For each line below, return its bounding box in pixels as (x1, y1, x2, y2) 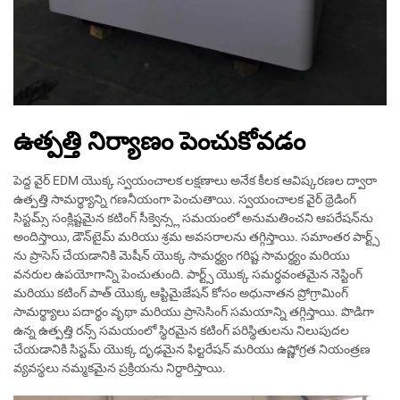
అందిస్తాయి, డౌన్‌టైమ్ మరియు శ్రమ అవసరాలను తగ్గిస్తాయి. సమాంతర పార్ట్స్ (13, 229, 379, 244)
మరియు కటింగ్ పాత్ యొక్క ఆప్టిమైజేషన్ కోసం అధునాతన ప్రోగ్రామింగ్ (13, 285, 348, 300)
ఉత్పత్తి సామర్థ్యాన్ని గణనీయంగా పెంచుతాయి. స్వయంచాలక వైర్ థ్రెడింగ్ (13, 191, 356, 206)
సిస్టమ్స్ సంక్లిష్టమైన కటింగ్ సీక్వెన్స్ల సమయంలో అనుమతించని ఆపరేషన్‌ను (13, 210, 373, 225)
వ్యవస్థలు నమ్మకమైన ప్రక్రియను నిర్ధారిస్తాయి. (13, 360, 226, 375)
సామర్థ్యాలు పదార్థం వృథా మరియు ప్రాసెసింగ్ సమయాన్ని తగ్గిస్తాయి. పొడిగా (13, 304, 374, 319)
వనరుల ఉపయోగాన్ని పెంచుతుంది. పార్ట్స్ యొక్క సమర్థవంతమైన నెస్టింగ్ (13, 266, 362, 281)
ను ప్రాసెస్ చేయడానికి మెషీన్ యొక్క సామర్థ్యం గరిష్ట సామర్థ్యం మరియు (13, 247, 350, 262)
